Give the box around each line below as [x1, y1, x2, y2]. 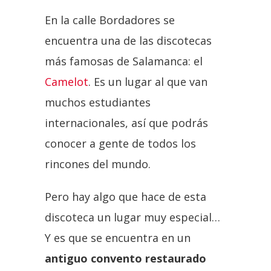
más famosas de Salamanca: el [45, 53, 203, 68]
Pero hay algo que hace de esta [45, 189, 206, 204]
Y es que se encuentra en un [45, 230, 191, 245]
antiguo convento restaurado [45, 250, 206, 266]
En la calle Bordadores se [45, 12, 175, 27]
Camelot [45, 74, 88, 89]
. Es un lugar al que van [88, 74, 207, 89]
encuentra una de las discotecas [45, 33, 212, 48]
